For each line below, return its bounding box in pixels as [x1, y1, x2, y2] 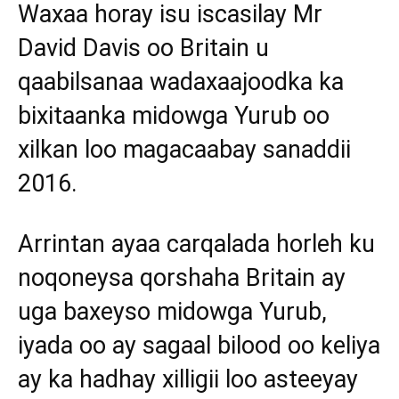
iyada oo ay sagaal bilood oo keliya [18, 331, 380, 361]
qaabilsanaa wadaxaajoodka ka [18, 68, 344, 97]
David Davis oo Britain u [18, 34, 269, 63]
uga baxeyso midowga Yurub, [18, 297, 327, 327]
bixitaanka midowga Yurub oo [18, 102, 330, 131]
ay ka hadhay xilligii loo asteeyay [18, 365, 358, 395]
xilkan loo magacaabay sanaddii [18, 135, 351, 165]
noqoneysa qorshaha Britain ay [18, 264, 346, 293]
